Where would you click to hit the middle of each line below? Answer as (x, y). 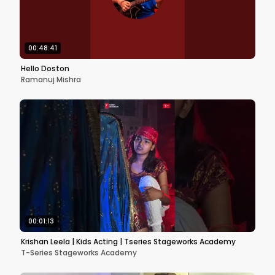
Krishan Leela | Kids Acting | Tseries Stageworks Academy (128, 242)
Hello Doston (45, 68)
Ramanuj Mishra (51, 79)
